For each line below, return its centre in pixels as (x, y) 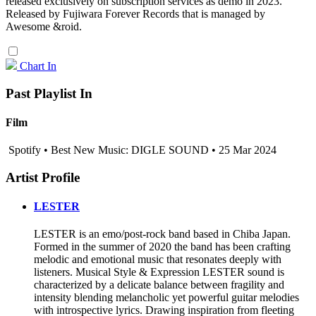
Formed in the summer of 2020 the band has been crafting (162, 247)
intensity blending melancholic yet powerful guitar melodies (166, 298)
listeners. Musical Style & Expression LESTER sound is (159, 272)
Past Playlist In (49, 93)
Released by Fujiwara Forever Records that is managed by (135, 13)
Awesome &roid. (44, 26)
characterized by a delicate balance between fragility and (159, 285)
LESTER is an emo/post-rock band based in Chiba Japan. (162, 234)
